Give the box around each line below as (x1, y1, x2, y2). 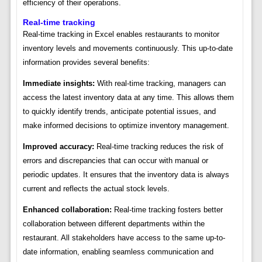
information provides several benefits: (22, 58, 150, 67)
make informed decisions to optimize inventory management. (22, 121, 229, 130)
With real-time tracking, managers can (94, 79, 226, 88)
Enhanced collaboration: (22, 205, 112, 215)
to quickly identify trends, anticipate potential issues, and (22, 107, 216, 116)
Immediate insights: (22, 79, 95, 88)
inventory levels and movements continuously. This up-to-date (22, 44, 233, 53)
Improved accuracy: (22, 142, 94, 151)
